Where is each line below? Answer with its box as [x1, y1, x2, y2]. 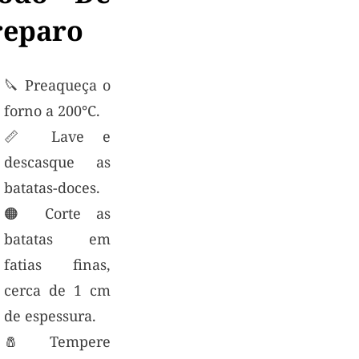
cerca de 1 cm [3, 280, 111, 300]
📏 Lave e [3, 126, 111, 146]
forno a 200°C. [3, 100, 100, 120]
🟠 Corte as [3, 203, 111, 223]
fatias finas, [3, 254, 111, 274]
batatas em [3, 228, 111, 248]
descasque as [3, 151, 111, 171]
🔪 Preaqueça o [3, 75, 111, 95]
